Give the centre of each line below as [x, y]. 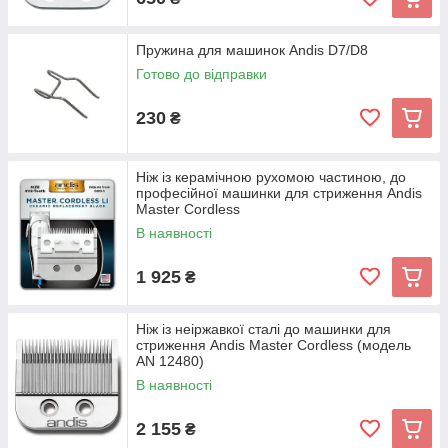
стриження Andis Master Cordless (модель [273, 345]
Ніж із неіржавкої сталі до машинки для [263, 329]
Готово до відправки [201, 74]
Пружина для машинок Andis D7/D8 [252, 50]
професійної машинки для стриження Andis [279, 193]
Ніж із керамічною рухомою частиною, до [271, 177]
